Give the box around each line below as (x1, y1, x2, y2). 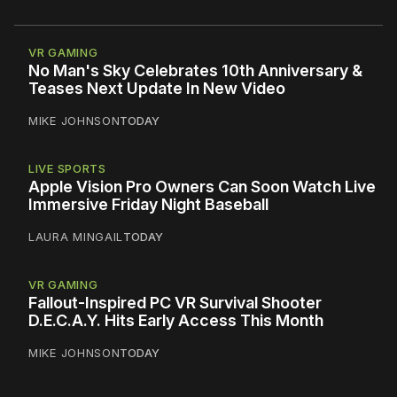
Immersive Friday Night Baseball (28, 194, 269, 214)
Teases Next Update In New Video (28, 78, 285, 97)
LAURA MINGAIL (28, 229, 124, 244)
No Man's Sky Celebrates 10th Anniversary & (28, 60, 362, 80)
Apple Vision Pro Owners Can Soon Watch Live (28, 176, 376, 196)
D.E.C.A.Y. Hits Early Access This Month (28, 310, 323, 330)
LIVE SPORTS (28, 160, 106, 175)
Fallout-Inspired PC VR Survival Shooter (28, 292, 322, 312)
